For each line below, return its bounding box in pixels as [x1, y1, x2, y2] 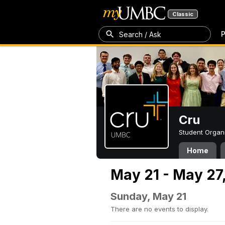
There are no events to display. [110, 205, 208, 213]
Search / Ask [119, 30, 161, 39]
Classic [172, 11, 193, 18]
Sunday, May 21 [110, 190, 186, 202]
